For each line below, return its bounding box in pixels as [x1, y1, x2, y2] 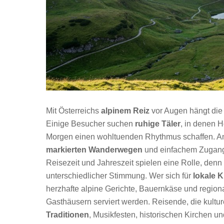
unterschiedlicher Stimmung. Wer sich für [46, 171, 193, 180]
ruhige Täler [135, 119, 180, 128]
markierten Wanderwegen [46, 145, 142, 154]
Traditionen [46, 210, 89, 219]
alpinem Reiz [101, 106, 149, 115]
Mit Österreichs [46, 106, 101, 115]
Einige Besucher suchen [46, 119, 135, 128]
